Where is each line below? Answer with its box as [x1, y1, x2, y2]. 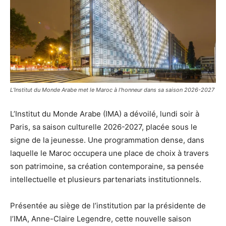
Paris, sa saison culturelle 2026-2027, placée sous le [10, 122, 197, 132]
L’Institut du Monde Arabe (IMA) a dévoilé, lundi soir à [10, 108, 199, 119]
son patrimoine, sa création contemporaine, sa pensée [10, 161, 204, 171]
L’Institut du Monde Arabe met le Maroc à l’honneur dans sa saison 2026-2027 [10, 86, 214, 93]
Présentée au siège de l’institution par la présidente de [10, 200, 206, 210]
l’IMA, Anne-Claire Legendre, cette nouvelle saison [10, 213, 191, 223]
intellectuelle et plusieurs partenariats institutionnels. [10, 174, 201, 184]
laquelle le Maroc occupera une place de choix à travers [10, 148, 209, 158]
